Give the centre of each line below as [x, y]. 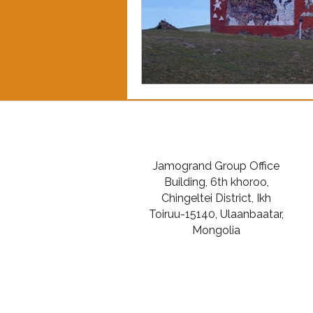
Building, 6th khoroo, [216, 182]
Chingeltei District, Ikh [216, 198]
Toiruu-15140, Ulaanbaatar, [216, 214]
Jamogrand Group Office [216, 166]
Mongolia [216, 230]
